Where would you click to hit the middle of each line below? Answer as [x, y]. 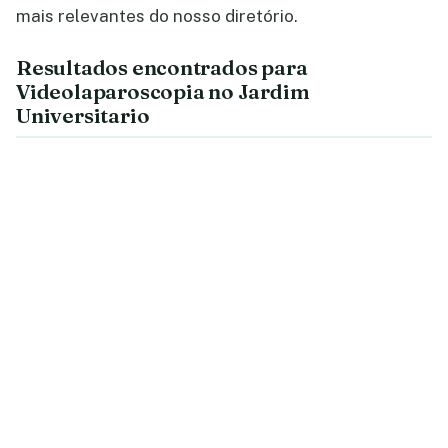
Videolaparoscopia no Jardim [163, 91]
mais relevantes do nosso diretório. [157, 16]
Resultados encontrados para [162, 67]
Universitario [83, 115]
